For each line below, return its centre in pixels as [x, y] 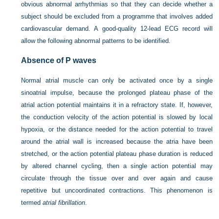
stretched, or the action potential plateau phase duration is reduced [117, 154]
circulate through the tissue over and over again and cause [117, 178]
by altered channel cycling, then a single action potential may [117, 166]
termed [32, 203]
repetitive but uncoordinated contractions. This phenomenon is [117, 190]
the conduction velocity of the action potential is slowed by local [117, 117]
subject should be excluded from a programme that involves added [117, 16]
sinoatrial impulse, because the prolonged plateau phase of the [117, 93]
